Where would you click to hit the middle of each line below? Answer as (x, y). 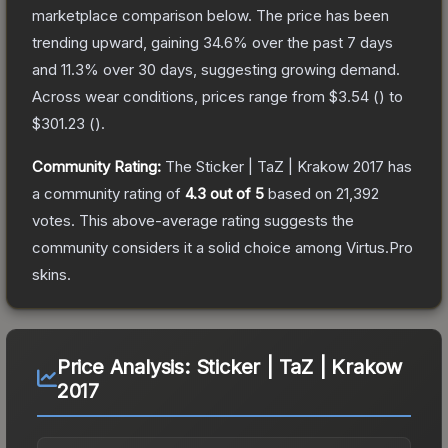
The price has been (322, 15)
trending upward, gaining (117, 42)
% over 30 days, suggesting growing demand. (242, 69)
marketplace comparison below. (142, 15)
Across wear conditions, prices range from (180, 96)
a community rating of (108, 193)
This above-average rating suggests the (214, 220)
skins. (51, 274)
